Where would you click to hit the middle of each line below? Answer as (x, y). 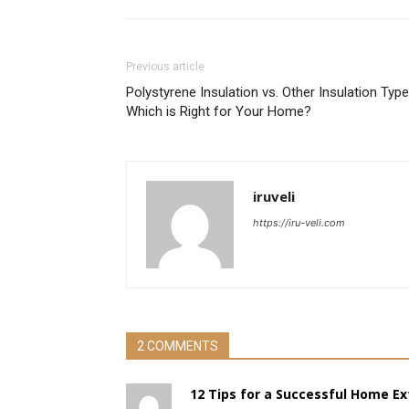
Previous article (165, 67)
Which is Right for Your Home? (219, 111)
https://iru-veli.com (299, 223)
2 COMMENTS (178, 346)
